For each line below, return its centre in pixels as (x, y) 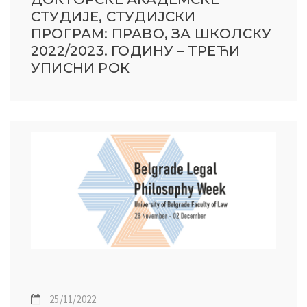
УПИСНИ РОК (80, 67)
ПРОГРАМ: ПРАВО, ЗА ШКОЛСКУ (151, 33)
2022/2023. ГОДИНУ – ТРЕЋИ (135, 50)
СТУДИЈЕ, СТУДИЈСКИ (113, 16)
